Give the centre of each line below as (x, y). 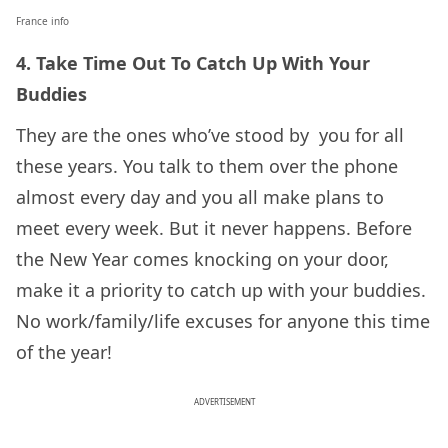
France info (42, 21)
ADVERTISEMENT (224, 402)
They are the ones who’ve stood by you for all (210, 135)
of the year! (64, 352)
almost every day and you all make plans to (200, 197)
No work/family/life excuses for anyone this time (223, 321)
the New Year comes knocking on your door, (202, 259)
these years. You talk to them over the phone (207, 166)
